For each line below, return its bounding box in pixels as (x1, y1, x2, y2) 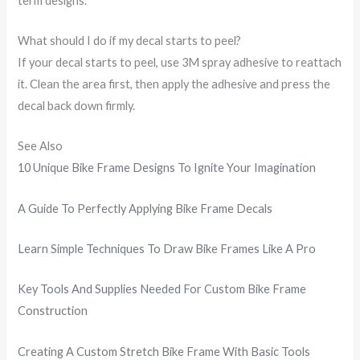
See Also (18, 139, 63, 153)
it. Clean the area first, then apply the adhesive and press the (18, 77, 331, 92)
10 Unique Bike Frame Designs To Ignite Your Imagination (18, 161, 317, 175)
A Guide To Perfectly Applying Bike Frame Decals (18, 201, 273, 215)
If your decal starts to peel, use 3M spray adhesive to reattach (18, 55, 342, 70)
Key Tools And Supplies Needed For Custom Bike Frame (18, 282, 307, 297)
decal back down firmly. (18, 99, 136, 113)
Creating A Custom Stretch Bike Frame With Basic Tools (18, 344, 311, 358)
